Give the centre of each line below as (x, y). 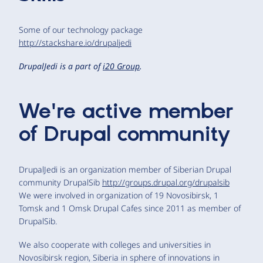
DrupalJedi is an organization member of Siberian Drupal (125, 169)
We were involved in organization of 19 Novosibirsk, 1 (119, 195)
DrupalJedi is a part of (61, 66)
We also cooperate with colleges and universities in (115, 244)
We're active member (126, 112)
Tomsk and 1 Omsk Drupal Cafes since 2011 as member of (130, 208)
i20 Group (121, 66)
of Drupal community (124, 135)
